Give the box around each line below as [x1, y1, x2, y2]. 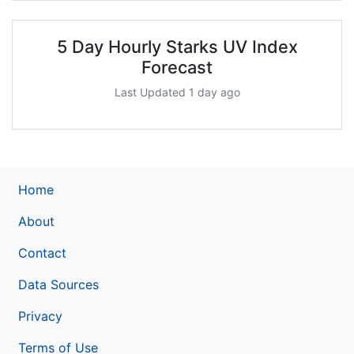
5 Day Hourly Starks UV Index [56, 36, 298, 57]
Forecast [141, 56, 213, 77]
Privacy [18, 307, 62, 324]
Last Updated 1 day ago [114, 85, 240, 99]
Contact [18, 244, 66, 261]
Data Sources [18, 276, 99, 292]
